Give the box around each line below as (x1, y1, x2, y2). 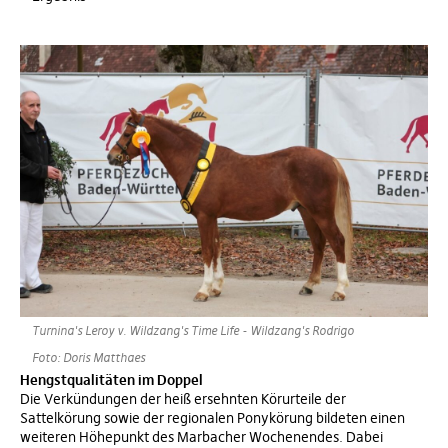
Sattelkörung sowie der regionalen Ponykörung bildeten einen (20, 408, 405, 427)
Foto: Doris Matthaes (32, 349, 145, 365)
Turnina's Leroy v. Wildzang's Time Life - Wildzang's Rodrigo (32, 322, 354, 338)
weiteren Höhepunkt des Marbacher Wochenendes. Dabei (20, 427, 383, 446)
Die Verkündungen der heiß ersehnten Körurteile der (20, 389, 346, 408)
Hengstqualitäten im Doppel (20, 370, 203, 389)
